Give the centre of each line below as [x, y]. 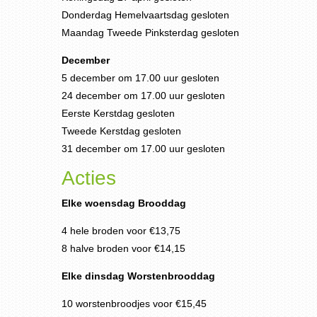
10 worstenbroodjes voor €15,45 [134, 304]
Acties [89, 178]
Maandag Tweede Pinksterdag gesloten [150, 33]
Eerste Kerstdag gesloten [118, 113]
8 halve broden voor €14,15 [123, 248]
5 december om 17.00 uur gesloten [140, 78]
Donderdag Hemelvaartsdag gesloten [145, 15]
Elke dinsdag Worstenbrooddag [138, 276]
